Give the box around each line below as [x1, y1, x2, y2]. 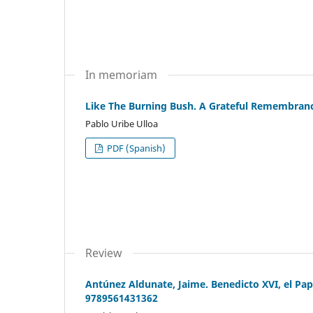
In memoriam [85, 67, 157, 83]
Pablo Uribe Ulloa [85, 117, 158, 131]
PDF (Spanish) [105, 142, 166, 155]
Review [85, 245, 122, 261]
